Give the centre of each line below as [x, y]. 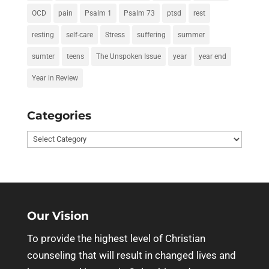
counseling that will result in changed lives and [131, 255]
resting [43, 35]
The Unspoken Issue [128, 57]
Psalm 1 [98, 14]
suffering [151, 35]
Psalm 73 [139, 14]
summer [191, 35]
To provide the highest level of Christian [116, 238]
